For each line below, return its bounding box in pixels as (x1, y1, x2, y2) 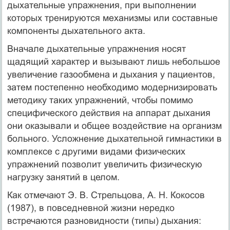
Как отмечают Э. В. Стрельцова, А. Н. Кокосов (7, 189, 205, 200)
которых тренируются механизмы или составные (7, 12, 218, 23)
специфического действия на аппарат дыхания (7, 107, 210, 118)
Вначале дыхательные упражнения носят (7, 43, 186, 54)
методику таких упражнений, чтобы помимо (7, 94, 193, 105)
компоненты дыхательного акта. (7, 25, 145, 36)
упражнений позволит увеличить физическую (7, 159, 202, 169)
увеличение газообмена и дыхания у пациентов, (7, 69, 215, 80)
